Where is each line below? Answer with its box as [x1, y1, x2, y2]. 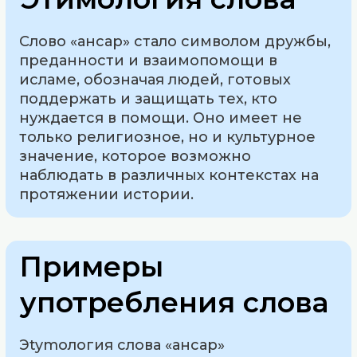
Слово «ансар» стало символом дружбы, [19, 32, 331, 50]
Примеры [20, 249, 164, 284]
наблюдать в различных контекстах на [19, 166, 320, 184]
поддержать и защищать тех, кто [19, 89, 278, 108]
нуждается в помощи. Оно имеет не [19, 108, 303, 127]
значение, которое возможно [19, 147, 252, 165]
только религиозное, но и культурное [19, 127, 316, 146]
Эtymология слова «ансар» [19, 335, 226, 354]
